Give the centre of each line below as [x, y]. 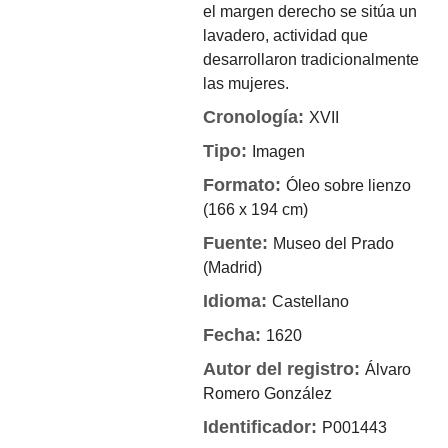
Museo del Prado [334, 243]
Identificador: [263, 427]
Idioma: [238, 301]
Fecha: [235, 335]
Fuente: [238, 243]
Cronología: [256, 117]
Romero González [268, 393]
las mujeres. [246, 83]
